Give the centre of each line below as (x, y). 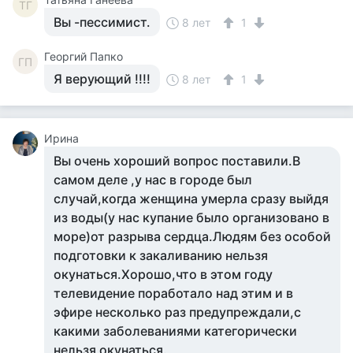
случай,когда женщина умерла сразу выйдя (191, 199)
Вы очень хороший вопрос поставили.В (177, 161)
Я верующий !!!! (102, 79)
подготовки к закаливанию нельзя (161, 255)
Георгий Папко (84, 56)
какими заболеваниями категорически (175, 331)
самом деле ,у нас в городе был (153, 180)
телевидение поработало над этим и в (173, 293)
